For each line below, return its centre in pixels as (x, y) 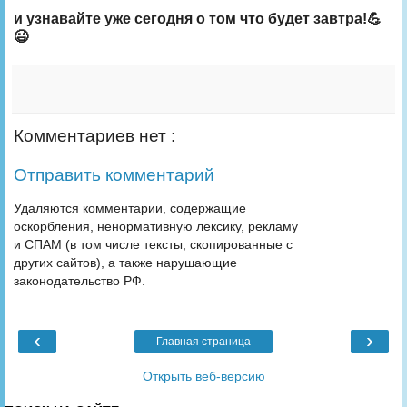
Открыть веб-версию (203, 377)
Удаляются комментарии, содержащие (130, 208)
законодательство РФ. (79, 280)
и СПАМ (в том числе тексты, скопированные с (153, 244)
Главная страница (203, 342)
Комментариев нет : (94, 135)
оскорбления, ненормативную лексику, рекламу (156, 226)
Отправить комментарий (114, 175)
